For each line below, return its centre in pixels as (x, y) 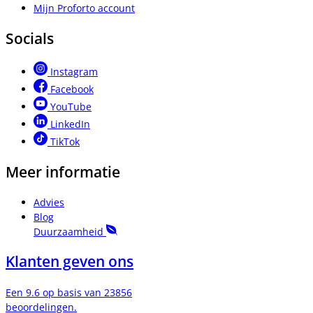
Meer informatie (63, 172)
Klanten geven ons (70, 262)
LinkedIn (70, 124)
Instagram (74, 72)
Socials (30, 38)
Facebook (72, 89)
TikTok (65, 142)
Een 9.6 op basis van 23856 (69, 292)
